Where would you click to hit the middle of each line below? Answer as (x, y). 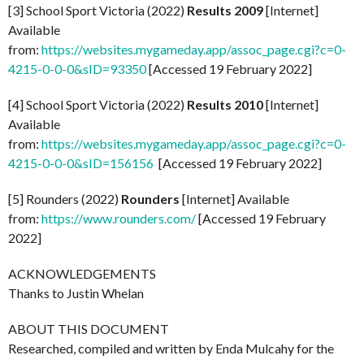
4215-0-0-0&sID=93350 (77, 68)
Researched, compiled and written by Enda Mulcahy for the (171, 348)
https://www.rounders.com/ (119, 218)
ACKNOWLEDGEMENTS (82, 273)
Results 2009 (225, 10)
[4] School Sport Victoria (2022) (97, 104)
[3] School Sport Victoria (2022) (97, 10)
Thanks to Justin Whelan (76, 292)
